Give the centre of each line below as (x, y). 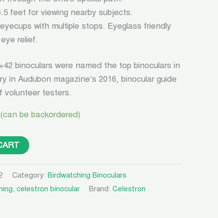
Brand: (101, 188)
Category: (30, 175)
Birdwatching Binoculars (87, 175)
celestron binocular (48, 188)
